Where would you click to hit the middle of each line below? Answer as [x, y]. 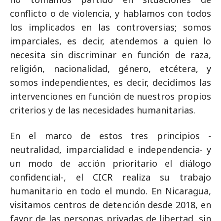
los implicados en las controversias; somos [110, 27]
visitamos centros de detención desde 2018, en [110, 204]
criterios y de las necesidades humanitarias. [103, 110]
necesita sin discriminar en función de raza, [110, 55]
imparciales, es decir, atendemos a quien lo [110, 41]
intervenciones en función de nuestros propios [110, 96]
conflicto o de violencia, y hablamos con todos [110, 13]
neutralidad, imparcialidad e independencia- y [110, 149]
